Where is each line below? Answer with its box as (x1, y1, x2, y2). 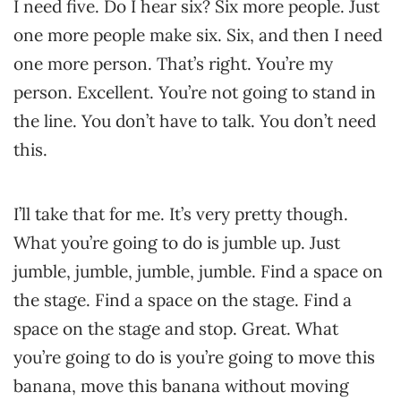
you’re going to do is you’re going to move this (13, 346, 375, 368)
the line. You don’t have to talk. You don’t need (13, 110, 376, 132)
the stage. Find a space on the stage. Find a (13, 289, 352, 311)
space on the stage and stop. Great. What (13, 318, 338, 339)
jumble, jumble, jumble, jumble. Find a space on (13, 260, 383, 282)
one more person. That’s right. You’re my (13, 53, 333, 74)
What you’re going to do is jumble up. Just (13, 232, 340, 253)
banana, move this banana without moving (13, 375, 349, 397)
